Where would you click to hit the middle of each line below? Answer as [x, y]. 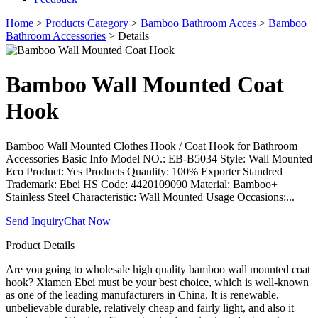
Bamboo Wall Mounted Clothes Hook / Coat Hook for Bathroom [152, 146]
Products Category [87, 23]
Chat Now [87, 221]
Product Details [40, 245]
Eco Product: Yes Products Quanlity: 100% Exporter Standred [144, 171]
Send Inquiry [35, 221]
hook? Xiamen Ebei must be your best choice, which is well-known [157, 282]
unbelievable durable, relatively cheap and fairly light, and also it [150, 307]
